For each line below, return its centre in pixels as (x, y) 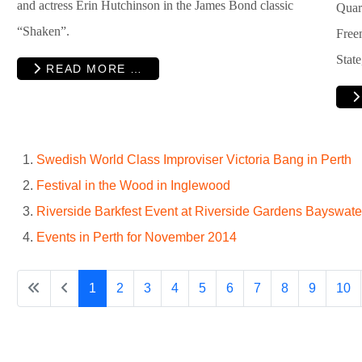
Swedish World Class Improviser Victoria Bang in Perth (194, 159)
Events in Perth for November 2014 (137, 237)
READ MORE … (92, 68)
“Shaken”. (43, 32)
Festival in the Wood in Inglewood (133, 185)
